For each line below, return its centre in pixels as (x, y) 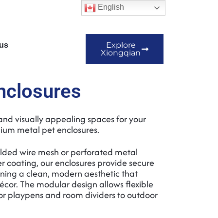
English (110, 7)
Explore (121, 45)
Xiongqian (121, 53)
